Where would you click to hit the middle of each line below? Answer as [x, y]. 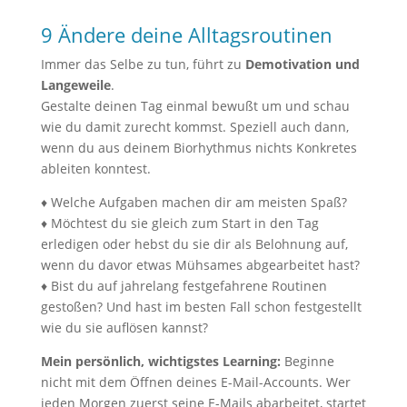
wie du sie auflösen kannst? [124, 328]
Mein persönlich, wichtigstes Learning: [162, 361]
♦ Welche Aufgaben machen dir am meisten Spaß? [194, 202]
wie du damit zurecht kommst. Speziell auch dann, [194, 127]
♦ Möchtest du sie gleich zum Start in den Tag [179, 223]
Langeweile [75, 85]
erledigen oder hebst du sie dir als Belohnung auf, [194, 244]
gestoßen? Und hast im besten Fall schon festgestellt [201, 307]
